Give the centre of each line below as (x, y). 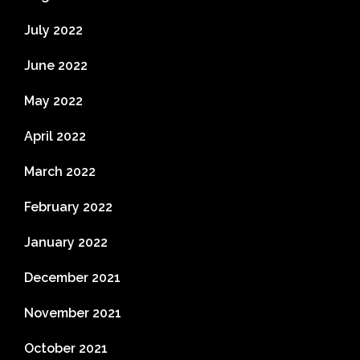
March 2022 (60, 172)
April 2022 (55, 136)
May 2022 (53, 101)
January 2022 (66, 242)
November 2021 (73, 313)
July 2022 (53, 30)
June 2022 (56, 65)
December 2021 (72, 278)
